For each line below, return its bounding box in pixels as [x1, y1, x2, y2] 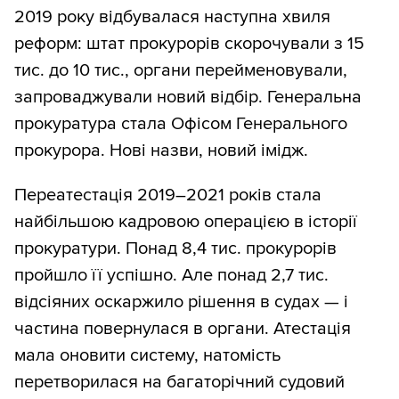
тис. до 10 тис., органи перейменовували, [14, 60, 347, 82]
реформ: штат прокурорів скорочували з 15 [14, 33, 364, 55]
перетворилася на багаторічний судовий [14, 371, 345, 394]
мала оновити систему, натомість [14, 345, 281, 367]
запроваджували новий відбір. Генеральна [14, 86, 362, 109]
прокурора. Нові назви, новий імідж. [14, 140, 308, 162]
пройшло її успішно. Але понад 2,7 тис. [14, 265, 329, 287]
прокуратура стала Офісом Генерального [14, 113, 347, 135]
